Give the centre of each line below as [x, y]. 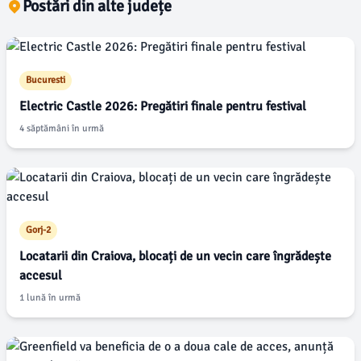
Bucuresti [46, 80]
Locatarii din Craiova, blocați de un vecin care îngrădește [175, 256]
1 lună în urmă [50, 298]
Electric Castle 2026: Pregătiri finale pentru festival [163, 106]
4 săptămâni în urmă [62, 129]
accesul [41, 276]
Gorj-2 [38, 230]
